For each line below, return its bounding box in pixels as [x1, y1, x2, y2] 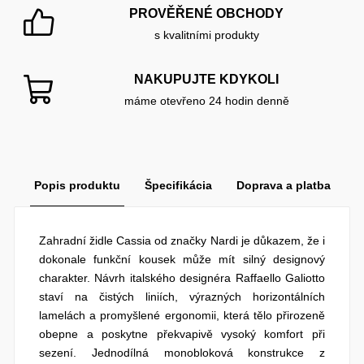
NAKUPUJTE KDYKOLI [134, 71, 279, 86]
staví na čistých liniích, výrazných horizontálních [39, 289, 325, 303]
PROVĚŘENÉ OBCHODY [129, 6, 284, 20]
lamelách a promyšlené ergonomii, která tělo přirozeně [39, 308, 325, 322]
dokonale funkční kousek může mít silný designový [39, 252, 325, 266]
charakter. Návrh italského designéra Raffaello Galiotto [39, 271, 325, 284]
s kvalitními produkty [154, 28, 259, 41]
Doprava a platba [236, 178, 331, 192]
